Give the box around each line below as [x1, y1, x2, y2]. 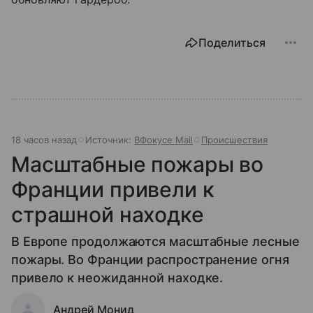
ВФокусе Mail [134, 133, 193, 145]
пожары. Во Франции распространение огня [11, 252, 289, 267]
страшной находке [11, 201, 204, 227]
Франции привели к [11, 176, 214, 202]
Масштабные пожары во [11, 151, 264, 177]
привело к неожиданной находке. [11, 270, 224, 285]
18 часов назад [11, 133, 77, 145]
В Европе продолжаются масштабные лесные [11, 233, 300, 249]
